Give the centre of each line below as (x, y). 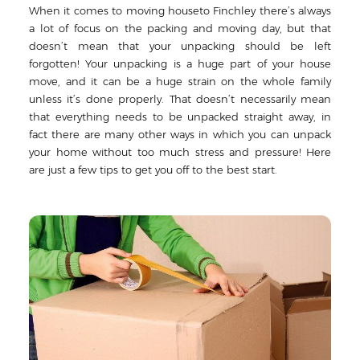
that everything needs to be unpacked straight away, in (180, 117)
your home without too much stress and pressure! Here (180, 152)
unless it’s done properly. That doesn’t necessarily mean (180, 99)
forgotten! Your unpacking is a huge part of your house (180, 63)
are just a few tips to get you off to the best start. (153, 170)
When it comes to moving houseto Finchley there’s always (180, 10)
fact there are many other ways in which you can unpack (180, 134)
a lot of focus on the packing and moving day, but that (180, 28)
